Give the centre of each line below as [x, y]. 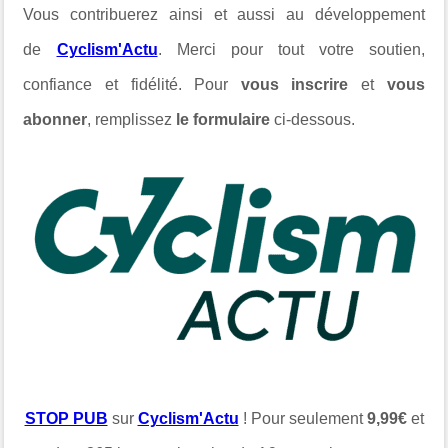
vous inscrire [294, 84]
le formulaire [223, 119]
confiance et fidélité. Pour [126, 84]
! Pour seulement [302, 418]
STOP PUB [66, 418]
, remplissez [130, 119]
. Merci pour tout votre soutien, [291, 49]
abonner [55, 119]
